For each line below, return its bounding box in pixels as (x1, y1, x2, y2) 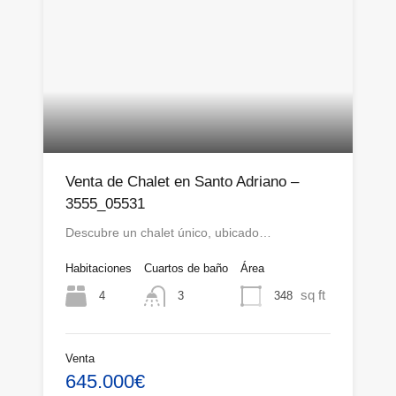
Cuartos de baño (144, 262, 228, 276)
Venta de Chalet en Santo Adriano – (65, 173, 299, 191)
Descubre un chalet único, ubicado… (65, 225, 271, 240)
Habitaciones (65, 262, 132, 276)
